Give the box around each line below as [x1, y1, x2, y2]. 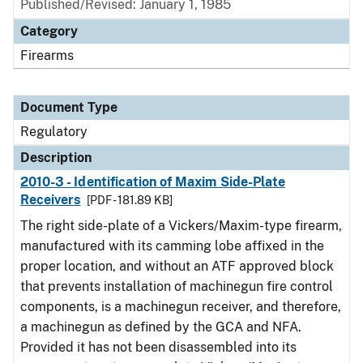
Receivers [20, 192, 81, 207]
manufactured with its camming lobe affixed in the [20, 238, 324, 254]
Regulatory [20, 124, 88, 139]
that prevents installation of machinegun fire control [20, 279, 333, 294]
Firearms [20, 48, 74, 63]
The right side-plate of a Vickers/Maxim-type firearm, [20, 218, 342, 233]
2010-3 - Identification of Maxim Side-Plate [20, 174, 286, 190]
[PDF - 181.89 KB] [87, 194, 173, 207]
